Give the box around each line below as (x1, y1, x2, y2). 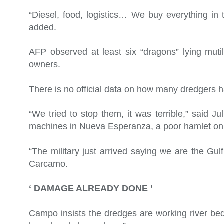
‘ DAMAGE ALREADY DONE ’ (29, 183, 153, 194)
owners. (29, 59, 60, 70)
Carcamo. (29, 158, 68, 169)
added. (29, 22, 56, 32)
